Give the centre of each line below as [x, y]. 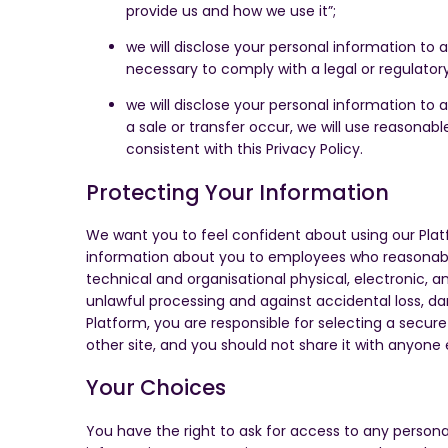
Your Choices [156, 388]
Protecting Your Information [237, 192]
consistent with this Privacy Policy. [244, 149]
